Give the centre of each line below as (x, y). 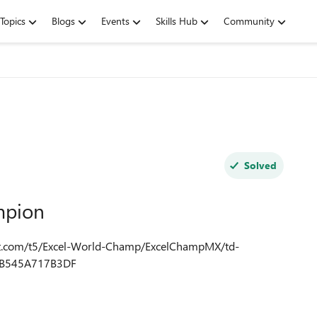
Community (249, 21)
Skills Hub (177, 21)
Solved (260, 165)
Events (115, 21)
